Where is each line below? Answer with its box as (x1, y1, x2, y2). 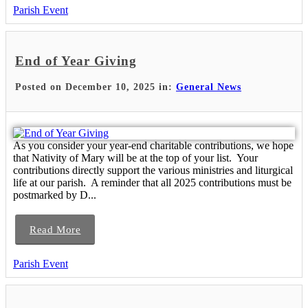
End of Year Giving (15, 53, 137, 68)
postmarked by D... (13, 188, 96, 201)
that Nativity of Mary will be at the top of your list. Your (13, 151, 258, 164)
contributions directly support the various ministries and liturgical (13, 164, 293, 176)
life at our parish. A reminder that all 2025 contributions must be (13, 176, 291, 188)
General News (176, 81, 241, 92)
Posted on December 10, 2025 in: (15, 81, 176, 92)
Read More (30, 223, 81, 235)
